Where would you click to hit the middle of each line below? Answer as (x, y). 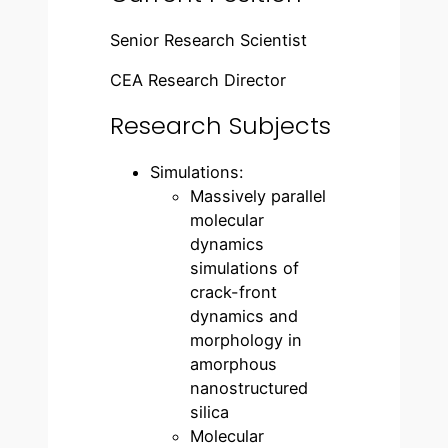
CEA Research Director (198, 80)
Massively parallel (258, 196)
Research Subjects (221, 126)
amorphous (234, 364)
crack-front (234, 292)
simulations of (245, 268)
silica (210, 412)
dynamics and (244, 316)
